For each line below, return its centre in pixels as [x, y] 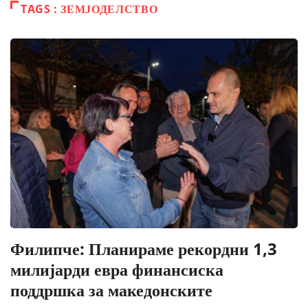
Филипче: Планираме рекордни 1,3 [144, 248]
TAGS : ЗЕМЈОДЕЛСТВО [89, 9]
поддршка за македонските [111, 289]
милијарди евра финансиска [117, 269]
